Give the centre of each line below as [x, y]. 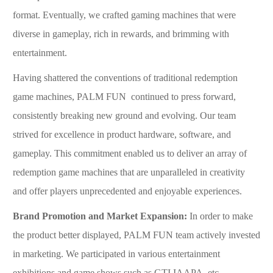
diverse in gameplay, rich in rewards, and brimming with [121, 34]
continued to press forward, [183, 96]
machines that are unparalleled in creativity [163, 172]
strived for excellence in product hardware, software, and [122, 134]
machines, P [59, 96]
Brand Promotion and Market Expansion [98, 216]
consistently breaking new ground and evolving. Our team [124, 115]
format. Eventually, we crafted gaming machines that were [124, 15]
